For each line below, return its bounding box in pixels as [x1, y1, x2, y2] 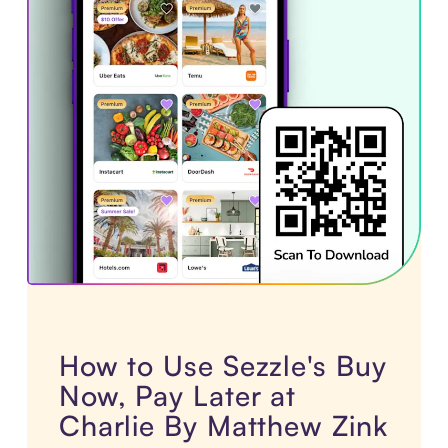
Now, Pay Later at [58, 378, 297, 414]
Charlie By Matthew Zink [58, 408, 388, 444]
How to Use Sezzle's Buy [58, 348, 387, 384]
